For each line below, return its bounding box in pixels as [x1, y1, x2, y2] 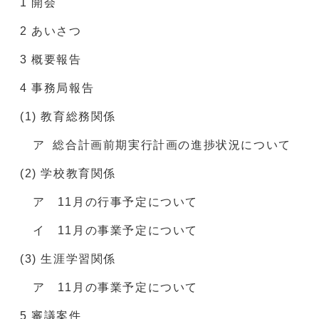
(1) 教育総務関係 [20, 110, 116, 123]
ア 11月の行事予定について [20, 196, 198, 209]
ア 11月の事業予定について [20, 281, 211, 294]
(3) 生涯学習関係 [20, 253, 116, 266]
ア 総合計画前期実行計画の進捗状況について [20, 139, 291, 152]
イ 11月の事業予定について [20, 224, 211, 237]
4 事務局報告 [20, 82, 95, 95]
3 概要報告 [20, 53, 82, 66]
